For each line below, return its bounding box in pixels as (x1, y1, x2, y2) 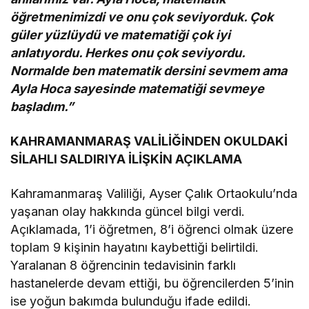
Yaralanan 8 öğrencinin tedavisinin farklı (10, 257, 237, 272)
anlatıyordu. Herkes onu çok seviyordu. (10, 45, 246, 60)
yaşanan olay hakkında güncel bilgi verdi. (10, 203, 246, 219)
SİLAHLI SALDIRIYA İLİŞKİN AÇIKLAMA (10, 151, 243, 166)
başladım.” (10, 99, 74, 114)
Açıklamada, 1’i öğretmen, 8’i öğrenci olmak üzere (10, 221, 294, 237)
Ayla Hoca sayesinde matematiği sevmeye (10, 81, 265, 96)
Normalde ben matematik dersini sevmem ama (10, 63, 288, 78)
